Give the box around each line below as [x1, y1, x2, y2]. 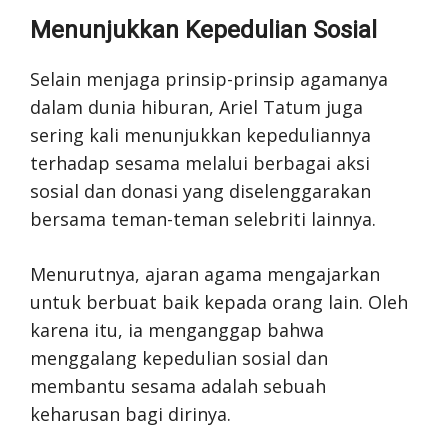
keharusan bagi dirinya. [30, 402, 231, 426]
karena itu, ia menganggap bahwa [30, 318, 324, 342]
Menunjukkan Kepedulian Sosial [30, 16, 377, 44]
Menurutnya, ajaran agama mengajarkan [30, 262, 380, 286]
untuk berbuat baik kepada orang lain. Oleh [30, 290, 408, 314]
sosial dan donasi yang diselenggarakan [30, 179, 371, 203]
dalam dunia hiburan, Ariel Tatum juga [30, 95, 363, 119]
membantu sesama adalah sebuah [30, 374, 326, 398]
